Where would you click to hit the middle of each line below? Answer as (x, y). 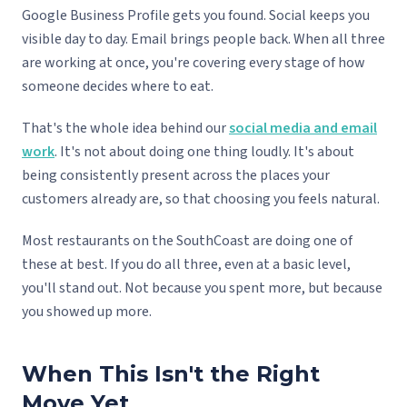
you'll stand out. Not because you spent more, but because (202, 288)
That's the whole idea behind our (125, 129)
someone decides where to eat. (118, 87)
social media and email (303, 129)
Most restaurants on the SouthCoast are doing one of (187, 241)
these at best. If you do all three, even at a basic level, (186, 265)
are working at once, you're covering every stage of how (194, 63)
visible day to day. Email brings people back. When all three (203, 40)
